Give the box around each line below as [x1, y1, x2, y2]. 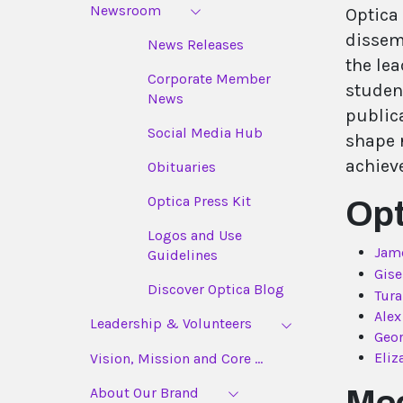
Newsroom [90, 2, 161, 20]
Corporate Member [148, 70, 271, 88]
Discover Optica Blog [148, 281, 284, 299]
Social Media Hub [148, 124, 263, 142]
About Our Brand [90, 383, 199, 401]
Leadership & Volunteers [90, 315, 252, 333]
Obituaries [148, 158, 216, 176]
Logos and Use [148, 227, 242, 245]
